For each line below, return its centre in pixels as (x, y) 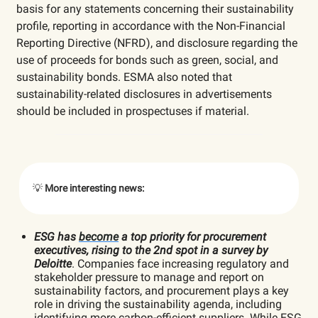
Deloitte (53, 263)
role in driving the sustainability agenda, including (158, 304)
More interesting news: (94, 188)
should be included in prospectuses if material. (133, 111)
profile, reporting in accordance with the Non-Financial (151, 26)
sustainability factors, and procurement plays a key (161, 290)
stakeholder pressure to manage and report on (149, 277)
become (99, 236)
